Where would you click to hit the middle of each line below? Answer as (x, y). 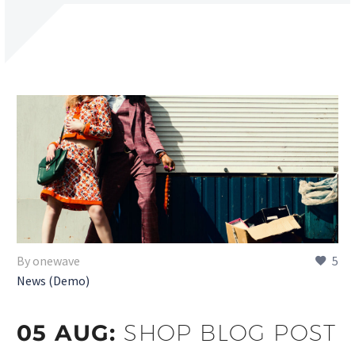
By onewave (48, 260)
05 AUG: (71, 332)
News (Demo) (53, 280)
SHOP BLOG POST (230, 332)
